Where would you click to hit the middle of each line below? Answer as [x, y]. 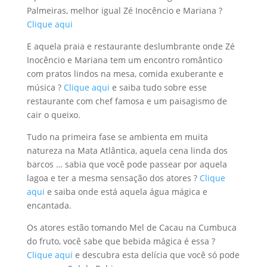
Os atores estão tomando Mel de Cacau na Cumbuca [131, 227]
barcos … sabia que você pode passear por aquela [127, 164]
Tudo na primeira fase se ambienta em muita [117, 136]
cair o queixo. [53, 114]
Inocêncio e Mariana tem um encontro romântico [124, 60]
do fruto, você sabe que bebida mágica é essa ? [121, 241]
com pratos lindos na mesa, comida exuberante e [125, 73]
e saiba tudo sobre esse [158, 87]
